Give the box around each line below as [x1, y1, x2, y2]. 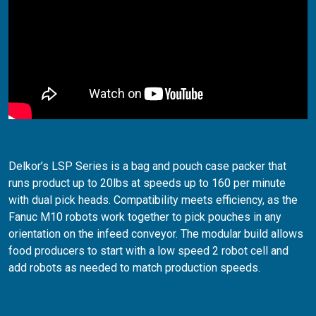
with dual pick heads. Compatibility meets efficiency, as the [8, 193, 298, 207]
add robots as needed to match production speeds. [8, 261, 260, 274]
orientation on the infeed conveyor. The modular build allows [8, 227, 303, 241]
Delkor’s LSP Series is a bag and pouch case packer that [8, 159, 286, 173]
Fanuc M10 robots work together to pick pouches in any [8, 210, 281, 224]
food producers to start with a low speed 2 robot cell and [8, 244, 288, 257]
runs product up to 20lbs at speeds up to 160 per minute [8, 176, 286, 190]
